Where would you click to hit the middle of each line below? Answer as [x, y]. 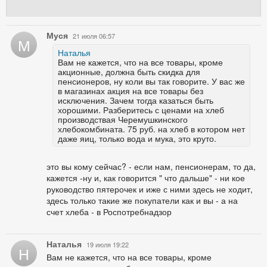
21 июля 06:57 [94, 35]
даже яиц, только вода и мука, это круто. [137, 138]
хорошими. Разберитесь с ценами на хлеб [141, 109]
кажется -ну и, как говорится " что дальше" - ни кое [146, 177]
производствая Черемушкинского [123, 119]
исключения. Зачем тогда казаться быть [136, 100]
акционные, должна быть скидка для [129, 71]
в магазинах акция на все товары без [131, 90]
